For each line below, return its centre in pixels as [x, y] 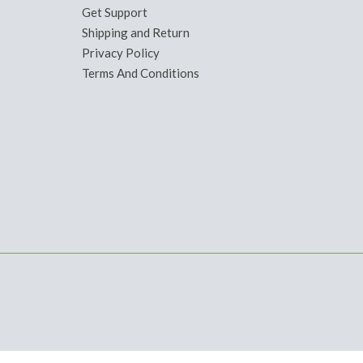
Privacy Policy [121, 52]
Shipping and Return [136, 32]
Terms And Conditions [141, 73]
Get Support [115, 12]
